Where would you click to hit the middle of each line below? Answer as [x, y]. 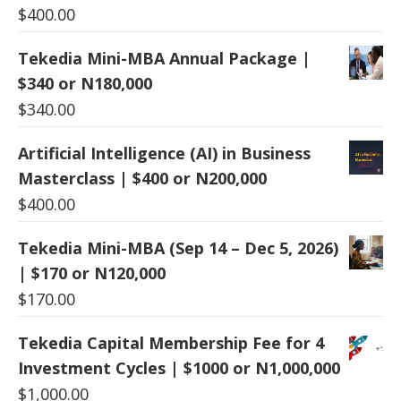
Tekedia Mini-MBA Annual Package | [164, 58]
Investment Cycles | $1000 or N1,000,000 [179, 367]
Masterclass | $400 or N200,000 [142, 178]
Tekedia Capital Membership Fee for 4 [171, 342]
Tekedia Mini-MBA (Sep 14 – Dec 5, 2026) [178, 247]
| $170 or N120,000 [92, 273]
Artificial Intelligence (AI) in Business [164, 153]
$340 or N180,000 [85, 83]
